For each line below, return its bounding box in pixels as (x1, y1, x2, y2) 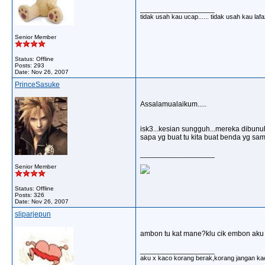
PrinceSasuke (15, 80, 60, 89)
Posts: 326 (15, 192, 44, 198)
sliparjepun (15, 210, 51, 218)
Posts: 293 (15, 62, 44, 69)
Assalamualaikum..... (140, 100, 206, 108)
